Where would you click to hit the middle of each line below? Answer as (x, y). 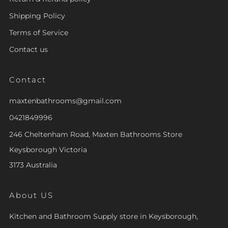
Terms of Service (39, 33)
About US (31, 195)
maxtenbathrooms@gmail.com (65, 101)
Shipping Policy (37, 16)
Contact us (28, 50)
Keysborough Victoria (48, 150)
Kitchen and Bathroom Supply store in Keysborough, (104, 217)
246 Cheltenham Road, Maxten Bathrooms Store (96, 135)
